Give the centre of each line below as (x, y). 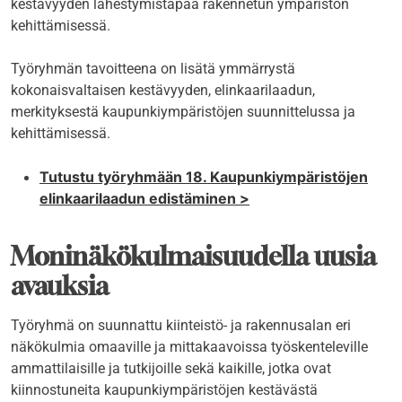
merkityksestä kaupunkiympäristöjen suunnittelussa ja (183, 112)
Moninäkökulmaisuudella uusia (193, 257)
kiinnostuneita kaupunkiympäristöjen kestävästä (164, 390)
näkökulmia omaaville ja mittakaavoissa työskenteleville (189, 347)
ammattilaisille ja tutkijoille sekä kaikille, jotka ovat (171, 369)
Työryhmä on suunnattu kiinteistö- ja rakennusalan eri (181, 326)
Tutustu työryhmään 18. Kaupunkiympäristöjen (204, 177)
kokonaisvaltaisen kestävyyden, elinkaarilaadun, (163, 91)
